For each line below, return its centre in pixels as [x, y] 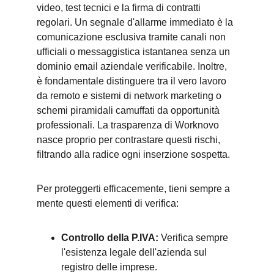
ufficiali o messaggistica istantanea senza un [135, 52]
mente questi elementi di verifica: [108, 203]
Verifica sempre [194, 238]
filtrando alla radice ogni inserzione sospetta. [133, 154]
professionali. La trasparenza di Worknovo [129, 125]
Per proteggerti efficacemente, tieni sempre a [135, 189]
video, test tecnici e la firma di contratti [120, 8]
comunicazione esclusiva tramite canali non [132, 37]
